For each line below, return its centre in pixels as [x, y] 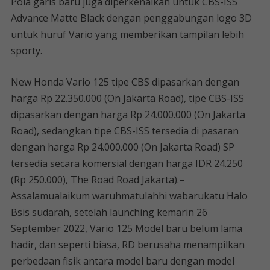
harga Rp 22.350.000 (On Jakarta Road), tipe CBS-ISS [127, 98]
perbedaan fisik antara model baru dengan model [122, 261]
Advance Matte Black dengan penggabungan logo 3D [131, 18]
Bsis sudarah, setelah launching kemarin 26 [109, 212]
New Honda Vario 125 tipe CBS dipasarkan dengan [125, 82]
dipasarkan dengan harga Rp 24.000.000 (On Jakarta [128, 115]
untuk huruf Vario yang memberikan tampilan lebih [127, 34]
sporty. [26, 51]
